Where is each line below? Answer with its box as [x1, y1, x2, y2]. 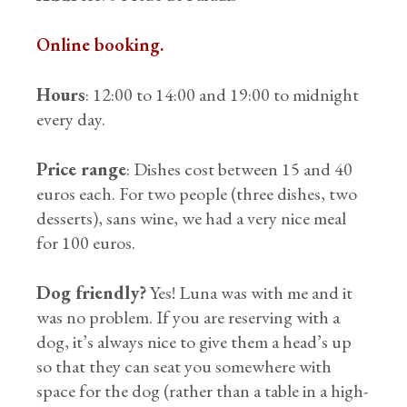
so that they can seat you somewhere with [36, 354, 333, 378]
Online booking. [36, 33, 164, 56]
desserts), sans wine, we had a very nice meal [36, 206, 347, 230]
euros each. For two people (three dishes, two [36, 182, 358, 205]
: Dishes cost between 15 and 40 [126, 157, 353, 181]
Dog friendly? [36, 281, 147, 304]
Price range [36, 157, 127, 181]
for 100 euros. [36, 231, 136, 254]
